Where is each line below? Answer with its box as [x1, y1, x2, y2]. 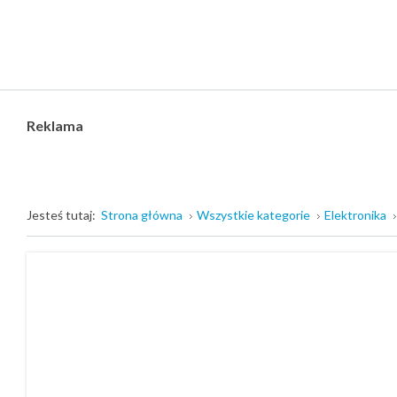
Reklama [27, 117, 83, 134]
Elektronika [324, 207, 386, 222]
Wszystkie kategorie [197, 207, 310, 222]
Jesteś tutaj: [27, 207, 101, 222]
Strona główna [101, 207, 183, 222]
